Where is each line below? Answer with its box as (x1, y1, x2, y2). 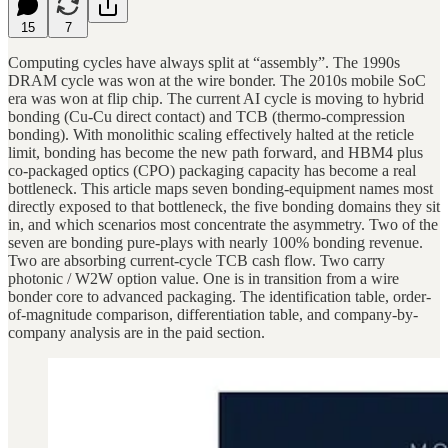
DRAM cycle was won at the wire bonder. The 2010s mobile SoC (8, 71, 426, 89)
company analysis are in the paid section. (8, 323, 265, 341)
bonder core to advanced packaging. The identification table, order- (8, 287, 431, 305)
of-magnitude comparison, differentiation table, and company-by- (8, 305, 418, 323)
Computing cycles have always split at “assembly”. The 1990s (8, 53, 400, 71)
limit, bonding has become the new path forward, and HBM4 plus (8, 143, 423, 161)
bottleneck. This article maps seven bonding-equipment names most (8, 179, 433, 197)
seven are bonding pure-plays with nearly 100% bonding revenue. (8, 233, 423, 251)
